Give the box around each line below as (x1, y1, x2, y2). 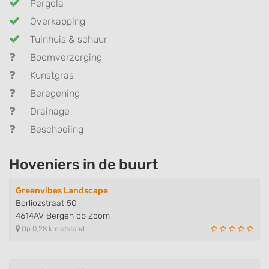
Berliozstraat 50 (16, 198, 77, 209)
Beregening (30, 88, 80, 100)
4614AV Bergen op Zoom (16, 211, 110, 222)
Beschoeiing (30, 124, 83, 136)
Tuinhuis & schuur (30, 34, 107, 46)
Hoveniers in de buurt (9, 156, 158, 174)
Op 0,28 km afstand (20, 225, 85, 234)
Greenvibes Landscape (16, 186, 108, 196)
